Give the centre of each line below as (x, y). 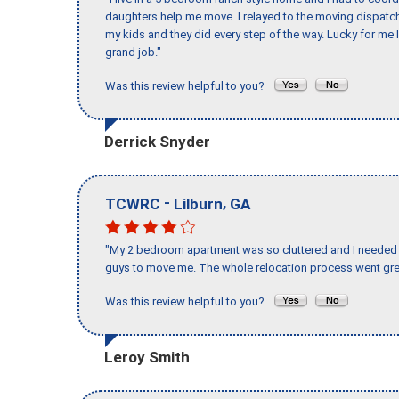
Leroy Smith (147, 357)
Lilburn (198, 204)
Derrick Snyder (157, 141)
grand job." (133, 53)
